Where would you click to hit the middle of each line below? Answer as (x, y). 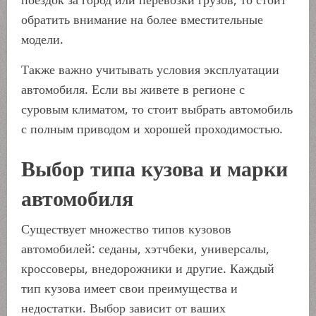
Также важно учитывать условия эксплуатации (150, 69)
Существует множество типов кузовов (126, 229)
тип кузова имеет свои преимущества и (129, 288)
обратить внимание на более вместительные (142, 19)
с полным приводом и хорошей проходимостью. (152, 128)
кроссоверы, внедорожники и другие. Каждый (148, 268)
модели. (42, 39)
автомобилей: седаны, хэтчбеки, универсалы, (145, 248)
